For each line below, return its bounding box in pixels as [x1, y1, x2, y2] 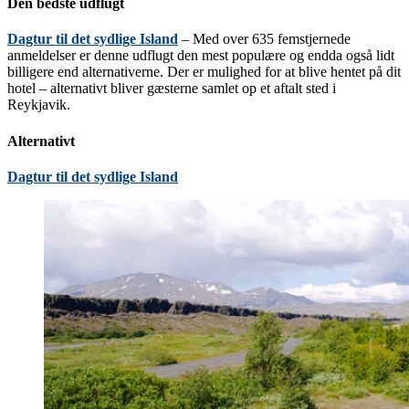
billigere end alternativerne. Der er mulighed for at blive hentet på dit [7, 64, 401, 80]
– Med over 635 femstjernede [178, 31, 351, 47]
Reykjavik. [7, 97, 70, 113]
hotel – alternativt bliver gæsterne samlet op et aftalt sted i [7, 80, 336, 97]
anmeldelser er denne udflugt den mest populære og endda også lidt [7, 47, 394, 64]
